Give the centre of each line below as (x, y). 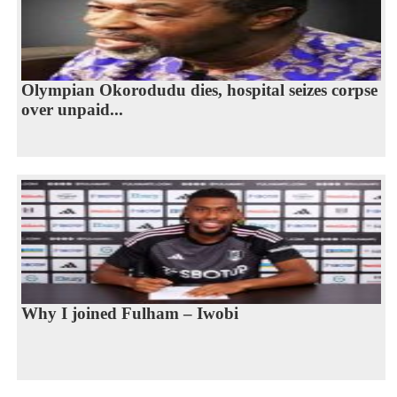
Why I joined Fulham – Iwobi (129, 313)
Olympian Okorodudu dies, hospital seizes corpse (199, 90)
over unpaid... (72, 109)
